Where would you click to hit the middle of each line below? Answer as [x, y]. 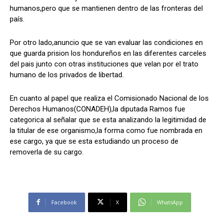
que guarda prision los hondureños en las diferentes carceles [108, 53]
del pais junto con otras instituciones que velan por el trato [104, 64]
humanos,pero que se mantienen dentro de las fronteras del [106, 8]
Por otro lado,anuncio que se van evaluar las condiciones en [106, 42]
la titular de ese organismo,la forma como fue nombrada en [106, 130]
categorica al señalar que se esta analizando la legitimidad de [108, 120]
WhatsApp [170, 202]
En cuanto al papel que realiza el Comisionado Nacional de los [109, 98]
